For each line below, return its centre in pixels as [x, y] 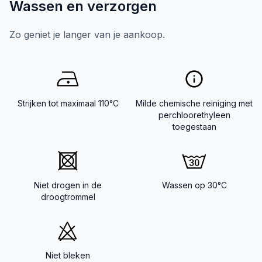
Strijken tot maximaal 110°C [68, 103]
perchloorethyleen [194, 115]
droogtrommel [68, 196]
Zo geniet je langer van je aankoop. [87, 34]
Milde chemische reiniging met [194, 103]
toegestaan [194, 126]
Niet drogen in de [68, 185]
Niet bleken [68, 255]
